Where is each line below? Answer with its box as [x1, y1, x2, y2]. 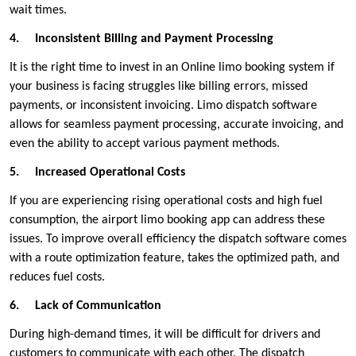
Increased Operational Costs [35, 166, 185, 180]
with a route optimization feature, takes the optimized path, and [10, 252, 339, 265]
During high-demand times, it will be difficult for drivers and [10, 328, 320, 342]
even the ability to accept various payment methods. [10, 137, 280, 151]
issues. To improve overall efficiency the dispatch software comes [10, 233, 346, 246]
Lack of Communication [35, 300, 161, 313]
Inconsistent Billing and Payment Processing [35, 33, 273, 46]
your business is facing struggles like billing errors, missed [10, 80, 308, 94]
